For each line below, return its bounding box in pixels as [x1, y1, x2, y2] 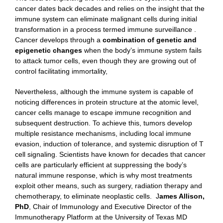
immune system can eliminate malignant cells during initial [15, 15, 197, 23]
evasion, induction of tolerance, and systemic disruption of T [15, 140, 204, 148]
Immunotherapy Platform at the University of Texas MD [15, 213, 187, 222]
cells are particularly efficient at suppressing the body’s [15, 161, 187, 169]
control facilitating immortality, [15, 67, 108, 76]
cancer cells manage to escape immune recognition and [15, 109, 191, 117]
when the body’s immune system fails [82, 46, 202, 55]
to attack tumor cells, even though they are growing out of [15, 57, 196, 65]
